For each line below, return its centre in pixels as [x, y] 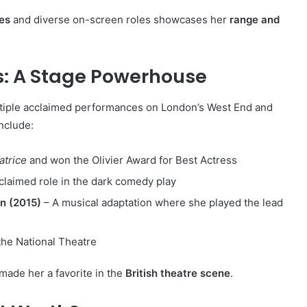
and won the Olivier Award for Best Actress [132, 160]
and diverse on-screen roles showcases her [120, 20]
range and [255, 20]
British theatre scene [178, 273]
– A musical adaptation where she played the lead [162, 202]
